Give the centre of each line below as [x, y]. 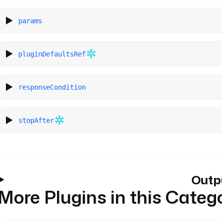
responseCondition [52, 87]
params [30, 21]
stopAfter [36, 120]
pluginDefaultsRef [52, 54]
